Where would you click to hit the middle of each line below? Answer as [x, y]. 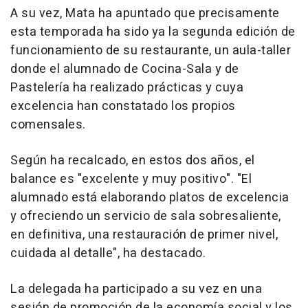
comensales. [48, 124]
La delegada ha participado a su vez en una [136, 289]
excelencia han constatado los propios [123, 106]
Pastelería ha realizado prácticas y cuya [127, 87]
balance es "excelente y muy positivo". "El [131, 179]
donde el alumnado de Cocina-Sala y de [125, 69]
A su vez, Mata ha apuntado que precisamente [145, 13]
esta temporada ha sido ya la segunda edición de [153, 32]
